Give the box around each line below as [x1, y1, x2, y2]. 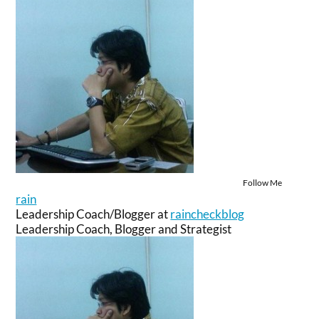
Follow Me [242, 177, 282, 189]
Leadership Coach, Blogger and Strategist [16, 221, 232, 237]
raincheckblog [170, 206, 245, 222]
